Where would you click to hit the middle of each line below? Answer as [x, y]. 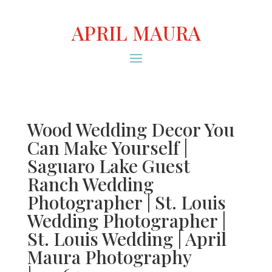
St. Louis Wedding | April [127, 239]
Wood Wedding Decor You [131, 129]
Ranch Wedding [90, 184]
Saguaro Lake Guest [108, 166]
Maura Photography [109, 257]
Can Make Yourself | [107, 148]
